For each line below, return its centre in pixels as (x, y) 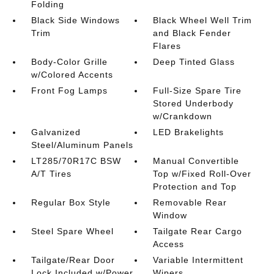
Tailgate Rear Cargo (198, 231)
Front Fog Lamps (69, 91)
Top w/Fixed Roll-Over (202, 174)
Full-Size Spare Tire (198, 91)
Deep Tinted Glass (194, 62)
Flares (167, 46)
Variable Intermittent (198, 260)
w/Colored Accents (72, 75)
